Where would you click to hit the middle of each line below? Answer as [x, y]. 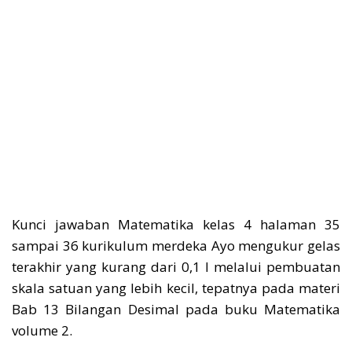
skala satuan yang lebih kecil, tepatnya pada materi [176, 288]
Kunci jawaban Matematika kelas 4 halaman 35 [176, 224]
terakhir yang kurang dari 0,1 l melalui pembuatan [176, 267]
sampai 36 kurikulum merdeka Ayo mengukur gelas [176, 246]
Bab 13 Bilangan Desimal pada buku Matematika [176, 309]
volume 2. [42, 330]
